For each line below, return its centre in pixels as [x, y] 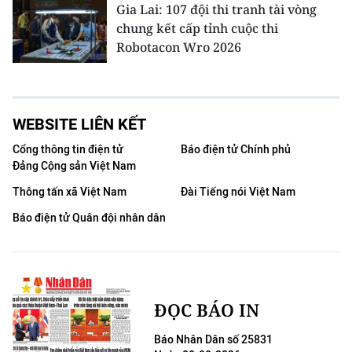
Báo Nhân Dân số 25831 [213, 340]
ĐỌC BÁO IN [207, 310]
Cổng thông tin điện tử [68, 150]
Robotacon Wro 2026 [179, 47]
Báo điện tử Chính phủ [236, 150]
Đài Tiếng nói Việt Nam [238, 192]
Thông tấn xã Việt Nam [70, 192]
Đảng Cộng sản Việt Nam [74, 166]
